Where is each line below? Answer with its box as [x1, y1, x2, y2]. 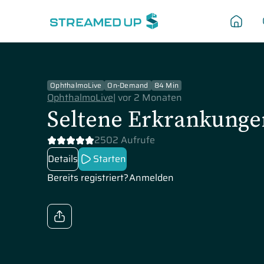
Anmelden [129, 170, 174, 185]
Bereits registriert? [47, 170, 128, 185]
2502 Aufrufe [94, 133, 155, 147]
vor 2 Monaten [118, 90, 182, 105]
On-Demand [107, 80, 148, 91]
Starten [93, 151, 126, 166]
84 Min [154, 80, 179, 91]
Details [48, 151, 78, 166]
